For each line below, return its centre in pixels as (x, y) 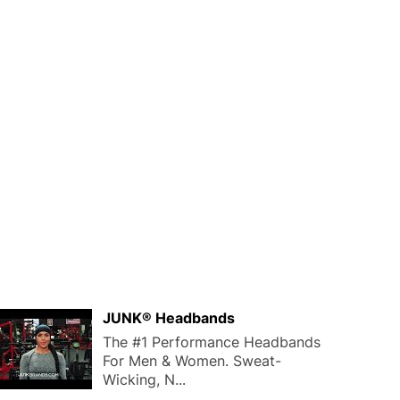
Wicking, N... (144, 379)
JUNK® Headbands (169, 317)
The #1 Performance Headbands (212, 342)
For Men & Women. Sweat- (192, 360)
